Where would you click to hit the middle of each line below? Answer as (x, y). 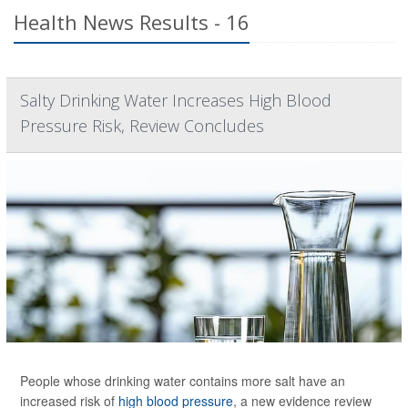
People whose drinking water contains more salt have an (183, 381)
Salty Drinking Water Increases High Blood (176, 101)
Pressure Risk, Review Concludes (142, 126)
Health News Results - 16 (132, 22)
